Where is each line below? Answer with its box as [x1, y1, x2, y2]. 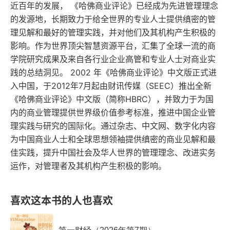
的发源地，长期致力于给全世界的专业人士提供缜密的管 [10, 14, 216, 24]
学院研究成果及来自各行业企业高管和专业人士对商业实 [10, 54, 216, 64]
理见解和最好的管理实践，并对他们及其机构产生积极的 [10, 27, 216, 37]
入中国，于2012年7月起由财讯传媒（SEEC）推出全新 [10, 81, 212, 91]
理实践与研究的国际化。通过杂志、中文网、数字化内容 [10, 121, 216, 131]
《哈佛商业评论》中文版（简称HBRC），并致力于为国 [10, 94, 214, 104]
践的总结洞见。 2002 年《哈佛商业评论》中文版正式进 [10, 67, 217, 78]
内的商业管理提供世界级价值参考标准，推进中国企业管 [10, 107, 216, 118]
